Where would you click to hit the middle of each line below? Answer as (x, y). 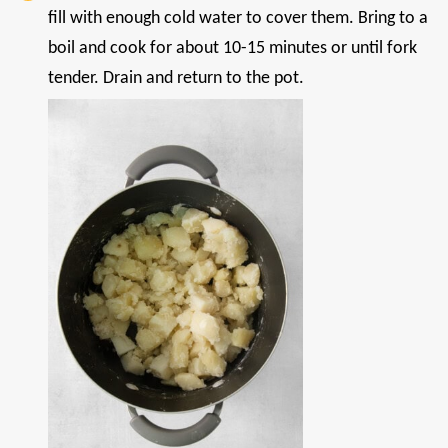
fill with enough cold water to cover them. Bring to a (238, 18)
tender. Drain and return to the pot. (176, 78)
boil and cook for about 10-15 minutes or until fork (232, 48)
